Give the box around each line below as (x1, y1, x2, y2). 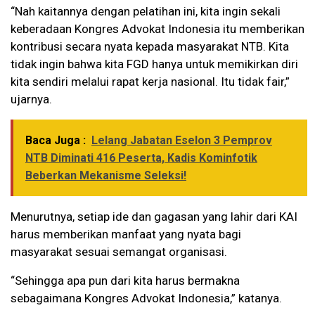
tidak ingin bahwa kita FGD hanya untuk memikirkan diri (11, 57, 298, 72)
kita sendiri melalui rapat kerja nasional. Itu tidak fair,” (11, 75, 290, 89)
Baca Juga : (25, 134, 86, 148)
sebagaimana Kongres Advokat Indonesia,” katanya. (11, 291, 282, 306)
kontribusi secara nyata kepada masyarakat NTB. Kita (11, 39, 289, 54)
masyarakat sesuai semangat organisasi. (11, 245, 227, 259)
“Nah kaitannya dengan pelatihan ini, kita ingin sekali (11, 4, 281, 19)
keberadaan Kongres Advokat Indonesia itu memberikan (11, 22, 304, 37)
